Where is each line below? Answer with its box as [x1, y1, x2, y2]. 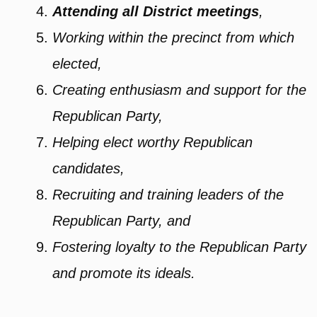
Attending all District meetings [52, 4, 260, 20]
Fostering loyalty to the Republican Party [52, 239, 307, 255]
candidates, [52, 161, 125, 177]
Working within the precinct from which [52, 30, 295, 46]
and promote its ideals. [52, 265, 196, 282]
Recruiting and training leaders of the [52, 187, 284, 203]
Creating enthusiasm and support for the [52, 82, 307, 98]
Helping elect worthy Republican [52, 134, 253, 151]
